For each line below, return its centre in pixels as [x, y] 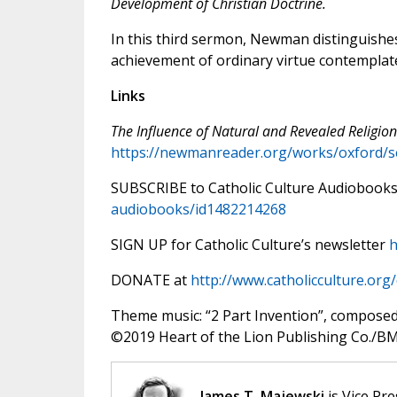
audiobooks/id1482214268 [198, 210]
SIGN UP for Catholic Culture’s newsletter [249, 245]
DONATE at [150, 280]
